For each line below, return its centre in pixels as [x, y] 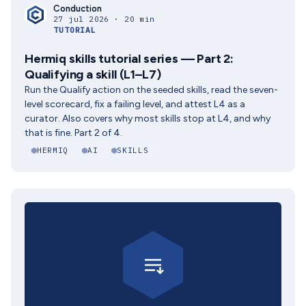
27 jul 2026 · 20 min [104, 19]
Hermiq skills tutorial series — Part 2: [129, 59]
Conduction [78, 9]
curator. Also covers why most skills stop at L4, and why [148, 119]
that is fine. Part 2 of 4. [73, 133]
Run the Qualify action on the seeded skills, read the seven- [151, 90]
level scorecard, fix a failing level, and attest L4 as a [135, 104]
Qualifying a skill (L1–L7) [93, 74]
